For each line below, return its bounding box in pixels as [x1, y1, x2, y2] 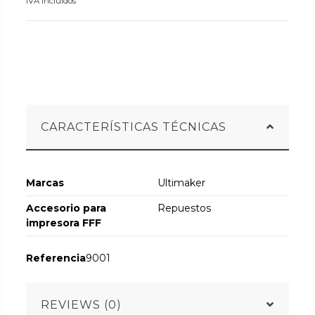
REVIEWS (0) [41, 297, 122, 311]
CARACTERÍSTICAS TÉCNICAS [41, 120, 227, 134]
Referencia [26, 252, 86, 265]
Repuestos [157, 202, 211, 215]
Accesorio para [26, 202, 107, 215]
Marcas [26, 176, 65, 190]
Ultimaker [157, 176, 205, 190]
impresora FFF [26, 217, 102, 230]
